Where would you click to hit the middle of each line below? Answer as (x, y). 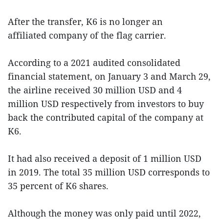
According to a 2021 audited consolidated (94, 63)
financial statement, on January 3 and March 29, (109, 76)
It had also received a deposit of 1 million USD (105, 158)
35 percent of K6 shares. (58, 186)
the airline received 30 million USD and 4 (95, 90)
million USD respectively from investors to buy (106, 104)
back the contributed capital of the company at (106, 117)
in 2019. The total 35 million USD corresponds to (109, 172)
